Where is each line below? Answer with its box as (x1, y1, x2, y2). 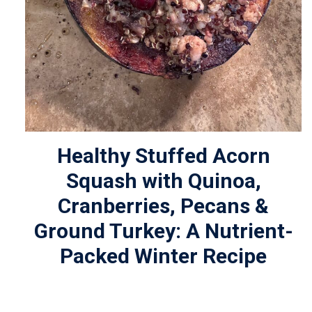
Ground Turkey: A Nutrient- (33, 219, 293, 244)
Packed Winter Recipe (60, 244, 267, 269)
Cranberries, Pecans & (58, 194, 270, 219)
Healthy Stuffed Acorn (56, 143, 270, 169)
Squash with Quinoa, (65, 169, 261, 194)
